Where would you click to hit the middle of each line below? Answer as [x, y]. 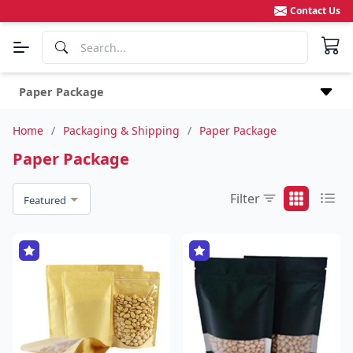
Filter [245, 199]
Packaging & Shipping [121, 130]
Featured [45, 200]
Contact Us [315, 11]
